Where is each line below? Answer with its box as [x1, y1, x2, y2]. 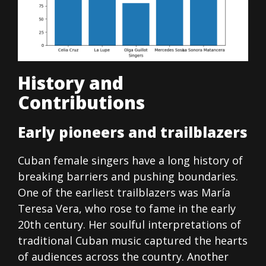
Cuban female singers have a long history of [18, 153, 243, 168]
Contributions [18, 90, 145, 115]
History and [18, 71, 123, 96]
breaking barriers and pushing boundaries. [18, 169, 238, 184]
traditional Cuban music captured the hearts [18, 233, 248, 248]
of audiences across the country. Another [18, 249, 229, 264]
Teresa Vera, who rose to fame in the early [18, 201, 236, 216]
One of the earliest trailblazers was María [18, 185, 230, 200]
